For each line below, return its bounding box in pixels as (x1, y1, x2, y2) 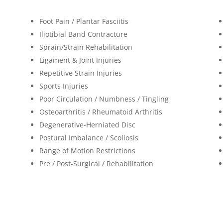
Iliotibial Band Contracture (39, 29, 127, 39)
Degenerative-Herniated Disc (39, 119, 135, 129)
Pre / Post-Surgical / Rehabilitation (39, 158, 153, 168)
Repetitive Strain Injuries (39, 68, 122, 78)
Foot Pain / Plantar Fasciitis (39, 16, 128, 26)
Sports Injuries (39, 81, 88, 91)
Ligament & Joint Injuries (39, 55, 121, 65)
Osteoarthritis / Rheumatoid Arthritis (39, 107, 162, 116)
